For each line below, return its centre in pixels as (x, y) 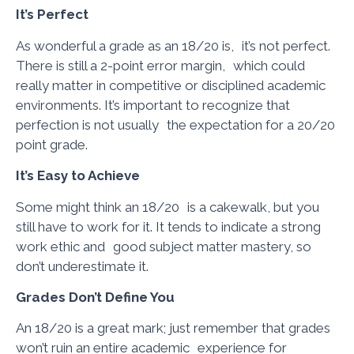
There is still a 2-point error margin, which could (160, 65)
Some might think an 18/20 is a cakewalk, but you (168, 207)
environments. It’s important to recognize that (153, 105)
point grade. (52, 144)
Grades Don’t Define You (95, 297)
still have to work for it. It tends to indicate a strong (168, 226)
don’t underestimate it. (82, 266)
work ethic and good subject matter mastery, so (164, 246)
